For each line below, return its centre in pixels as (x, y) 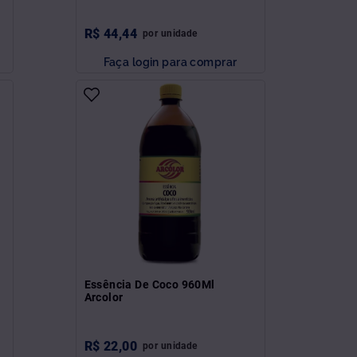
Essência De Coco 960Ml (149, 284)
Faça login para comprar (170, 61)
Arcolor (104, 297)
